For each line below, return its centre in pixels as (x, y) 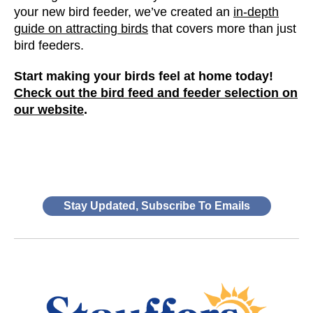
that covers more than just (222, 28)
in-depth (256, 12)
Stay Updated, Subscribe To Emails (156, 205)
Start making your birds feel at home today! (144, 76)
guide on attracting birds (81, 28)
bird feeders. (49, 45)
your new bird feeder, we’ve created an (124, 12)
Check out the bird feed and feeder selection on (156, 93)
